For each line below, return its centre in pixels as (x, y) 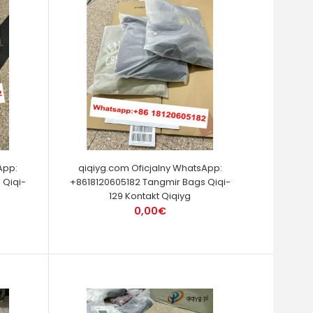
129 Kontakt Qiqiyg (150, 196)
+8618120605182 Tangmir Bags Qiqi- (150, 182)
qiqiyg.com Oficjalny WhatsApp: (150, 168)
